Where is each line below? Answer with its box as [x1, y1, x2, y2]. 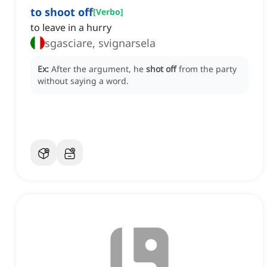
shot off [146, 63, 176, 75]
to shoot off [30, 5, 93, 20]
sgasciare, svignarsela [45, 36, 156, 51]
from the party [179, 63, 237, 75]
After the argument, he [51, 63, 146, 75]
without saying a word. [38, 75, 129, 87]
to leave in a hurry [30, 21, 111, 35]
